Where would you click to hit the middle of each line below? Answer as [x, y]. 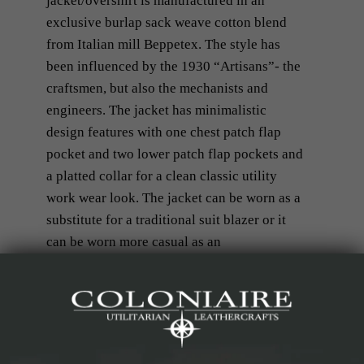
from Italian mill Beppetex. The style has [163, 44]
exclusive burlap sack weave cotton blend [166, 22]
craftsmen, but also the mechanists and [157, 88]
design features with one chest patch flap [163, 132]
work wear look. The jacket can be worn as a [173, 197]
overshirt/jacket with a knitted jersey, [153, 263]
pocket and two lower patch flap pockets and [174, 154]
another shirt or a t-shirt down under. [151, 285]
